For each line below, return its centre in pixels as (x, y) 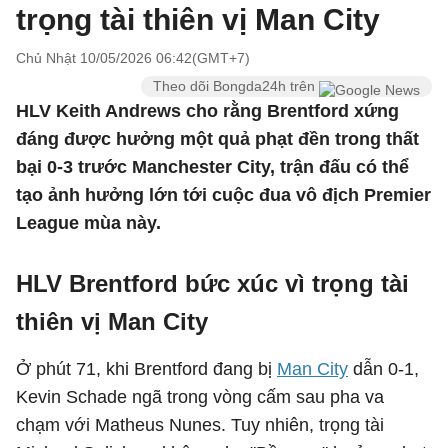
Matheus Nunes (158, 425)
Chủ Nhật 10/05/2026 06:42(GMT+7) (133, 58)
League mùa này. (88, 223)
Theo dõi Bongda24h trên (236, 86)
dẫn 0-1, (383, 369)
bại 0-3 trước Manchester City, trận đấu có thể (212, 167)
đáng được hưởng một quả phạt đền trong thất (217, 139)
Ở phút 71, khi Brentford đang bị (146, 369)
